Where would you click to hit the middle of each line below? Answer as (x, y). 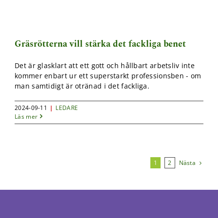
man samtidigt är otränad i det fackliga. (82, 86)
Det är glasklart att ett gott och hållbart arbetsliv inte (105, 65)
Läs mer (26, 116)
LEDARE (67, 108)
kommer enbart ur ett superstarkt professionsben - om (108, 75)
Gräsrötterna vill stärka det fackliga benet (100, 44)
